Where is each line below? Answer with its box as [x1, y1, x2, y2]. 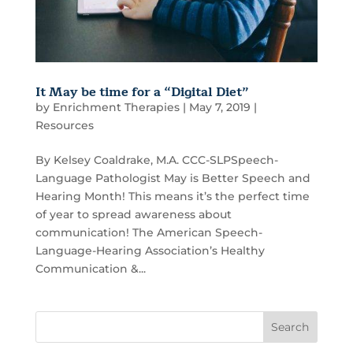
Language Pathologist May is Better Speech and [35, 171, 310, 186]
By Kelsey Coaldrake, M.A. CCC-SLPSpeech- [35, 153, 278, 168]
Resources [35, 118, 94, 133]
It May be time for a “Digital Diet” [35, 82, 249, 103]
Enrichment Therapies [52, 100, 180, 115]
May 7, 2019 [188, 100, 251, 115]
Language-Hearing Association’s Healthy [35, 243, 265, 258]
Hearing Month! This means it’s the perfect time [35, 189, 310, 204]
